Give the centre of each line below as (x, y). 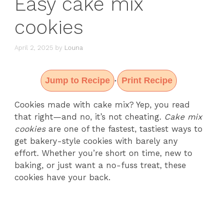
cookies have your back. (62, 178)
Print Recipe (147, 81)
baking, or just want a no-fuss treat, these (100, 165)
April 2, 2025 (34, 48)
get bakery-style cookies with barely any (96, 141)
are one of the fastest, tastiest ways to (124, 129)
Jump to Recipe (77, 81)
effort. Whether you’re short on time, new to (103, 153)
